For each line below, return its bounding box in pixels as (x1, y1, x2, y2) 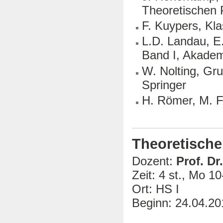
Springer (142, 78, 187, 92)
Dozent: (132, 154, 173, 168)
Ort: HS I (132, 182, 179, 196)
